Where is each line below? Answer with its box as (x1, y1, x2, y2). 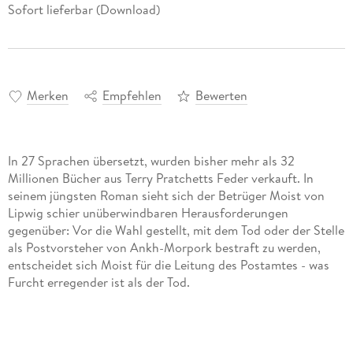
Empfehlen (102, 87, 162, 105)
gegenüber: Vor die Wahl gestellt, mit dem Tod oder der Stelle (7, 221, 344, 240)
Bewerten (195, 87, 247, 105)
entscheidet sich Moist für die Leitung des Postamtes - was (7, 256, 329, 274)
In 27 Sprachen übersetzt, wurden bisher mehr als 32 (7, 152, 295, 170)
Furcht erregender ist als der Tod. (7, 273, 190, 292)
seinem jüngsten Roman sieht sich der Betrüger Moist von (7, 187, 325, 205)
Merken (26, 87, 69, 105)
